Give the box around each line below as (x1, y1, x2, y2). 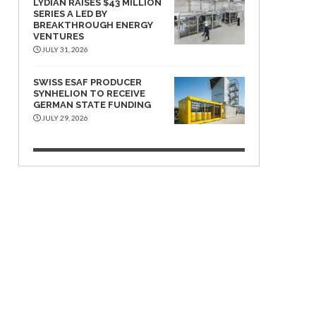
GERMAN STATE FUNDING (33, 99, 151, 110)
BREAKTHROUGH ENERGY (33, 20, 153, 30)
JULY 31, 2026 (40, 45, 88, 54)
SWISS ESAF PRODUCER (33, 77, 142, 87)
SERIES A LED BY (33, 8, 107, 19)
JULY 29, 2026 (40, 114, 88, 122)
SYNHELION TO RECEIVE (33, 88, 145, 99)
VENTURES (33, 31, 84, 42)
